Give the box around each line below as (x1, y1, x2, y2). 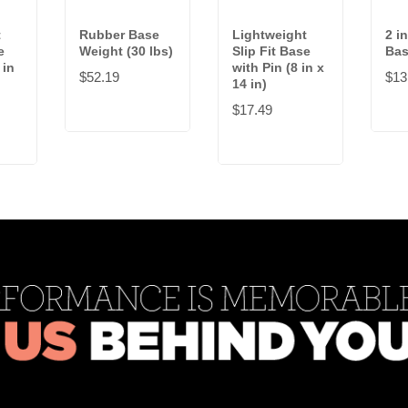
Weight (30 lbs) (79, 44, 173, 59)
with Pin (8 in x (232, 60, 324, 76)
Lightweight (232, 27, 307, 43)
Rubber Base (79, 27, 159, 43)
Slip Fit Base (232, 44, 311, 59)
